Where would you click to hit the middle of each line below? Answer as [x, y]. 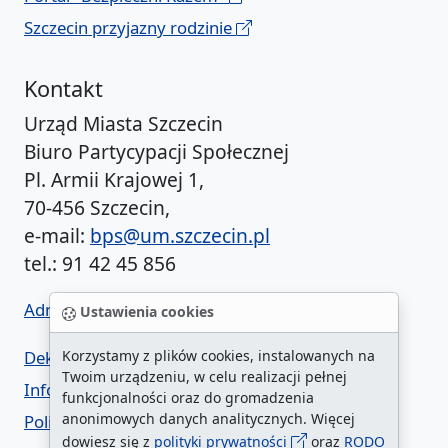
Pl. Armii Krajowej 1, [114, 179]
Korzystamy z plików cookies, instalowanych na [218, 355]
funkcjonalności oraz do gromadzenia [188, 397]
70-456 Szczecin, [97, 207]
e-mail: [57, 235]
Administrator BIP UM [109, 309]
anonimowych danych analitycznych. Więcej [208, 418]
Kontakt [63, 88]
